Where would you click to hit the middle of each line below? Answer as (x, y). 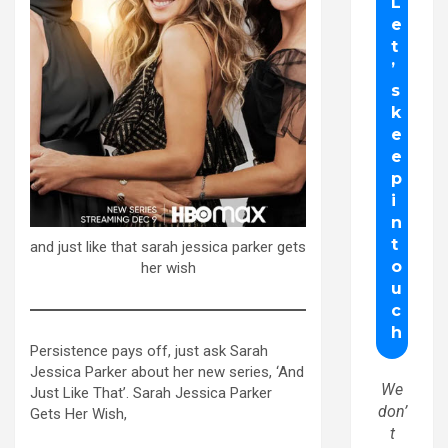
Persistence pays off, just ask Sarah (149, 350)
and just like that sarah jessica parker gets (168, 247)
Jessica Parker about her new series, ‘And (167, 371)
